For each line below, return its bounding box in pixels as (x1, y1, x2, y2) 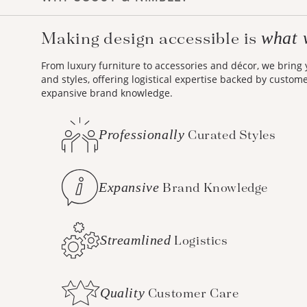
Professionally (99, 126, 185, 142)
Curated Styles (184, 128, 276, 143)
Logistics (171, 234, 228, 248)
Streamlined (100, 232, 171, 247)
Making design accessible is (41, 29, 261, 49)
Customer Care (145, 286, 239, 301)
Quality (100, 284, 145, 300)
